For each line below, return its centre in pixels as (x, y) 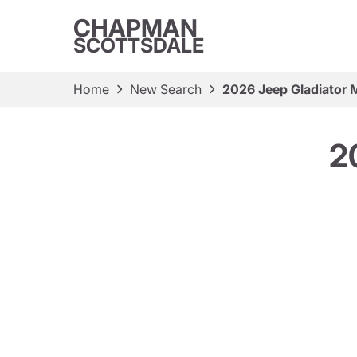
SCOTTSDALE (139, 45)
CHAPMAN (135, 28)
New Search (166, 89)
